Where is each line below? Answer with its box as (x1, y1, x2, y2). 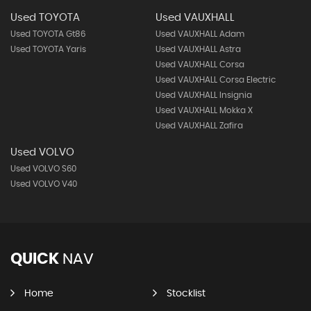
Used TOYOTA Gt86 (10, 30, 85, 38)
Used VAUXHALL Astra (155, 45, 241, 53)
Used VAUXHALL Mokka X (155, 106, 253, 115)
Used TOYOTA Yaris (10, 45, 86, 53)
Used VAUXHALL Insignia (155, 91, 252, 99)
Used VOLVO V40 (10, 180, 77, 188)
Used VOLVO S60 (10, 165, 76, 173)
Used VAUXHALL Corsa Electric (155, 76, 276, 84)
